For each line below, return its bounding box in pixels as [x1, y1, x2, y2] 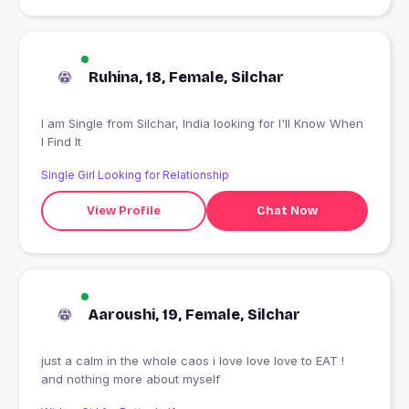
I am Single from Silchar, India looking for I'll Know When [41, 116, 107, 131]
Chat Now [256, 203, 318, 218]
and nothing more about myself [41, 372, 220, 387]
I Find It [41, 134, 81, 150]
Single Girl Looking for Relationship [41, 168, 229, 183]
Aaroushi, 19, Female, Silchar [89, 306, 300, 324]
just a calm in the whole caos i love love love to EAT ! [41, 353, 213, 369]
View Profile [86, 203, 161, 218]
